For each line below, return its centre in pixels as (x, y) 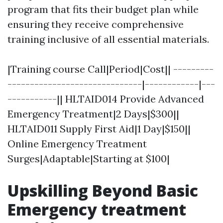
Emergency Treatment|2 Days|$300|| (93, 114)
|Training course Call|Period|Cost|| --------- (111, 69)
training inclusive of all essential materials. (108, 39)
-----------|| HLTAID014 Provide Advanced (106, 99)
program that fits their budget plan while (103, 9)
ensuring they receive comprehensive (96, 24)
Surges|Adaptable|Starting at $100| (89, 159)
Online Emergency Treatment (77, 144)
